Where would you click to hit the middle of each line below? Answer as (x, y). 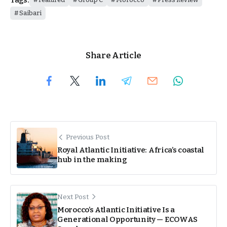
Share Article (113, 56)
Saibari (30, 13)
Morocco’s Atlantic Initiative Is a (116, 210)
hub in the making (92, 159)
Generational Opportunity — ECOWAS (128, 220)
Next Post (73, 197)
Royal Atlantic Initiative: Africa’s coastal (131, 150)
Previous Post (88, 137)
